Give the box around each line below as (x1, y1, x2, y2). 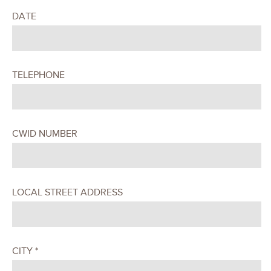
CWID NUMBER (12, 127, 77, 140)
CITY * (12, 244, 38, 257)
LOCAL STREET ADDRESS (12, 186, 123, 198)
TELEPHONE (12, 68, 65, 81)
